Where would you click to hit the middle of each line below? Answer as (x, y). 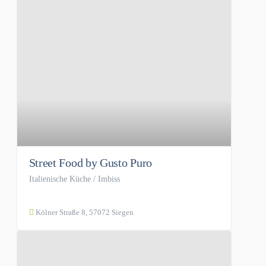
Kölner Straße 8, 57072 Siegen (83, 213)
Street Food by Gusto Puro (91, 163)
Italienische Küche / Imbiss (74, 179)
